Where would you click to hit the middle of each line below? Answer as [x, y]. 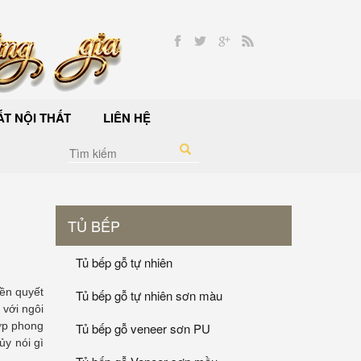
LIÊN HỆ [127, 118]
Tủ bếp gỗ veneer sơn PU [143, 329]
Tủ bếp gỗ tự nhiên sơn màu [149, 296]
